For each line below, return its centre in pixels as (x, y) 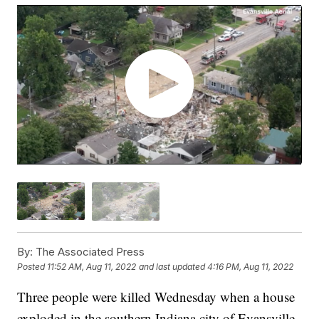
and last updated (172, 267)
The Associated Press (89, 251)
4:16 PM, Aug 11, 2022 (251, 267)
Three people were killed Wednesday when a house (156, 296)
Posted (32, 267)
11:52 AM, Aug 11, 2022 (92, 267)
